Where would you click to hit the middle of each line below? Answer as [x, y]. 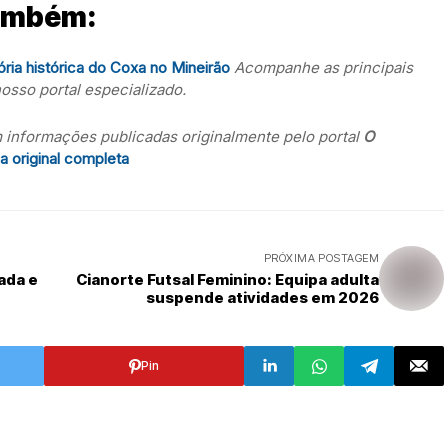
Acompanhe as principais [323, 67]
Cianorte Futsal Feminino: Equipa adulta [227, 279]
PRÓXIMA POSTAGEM [321, 258]
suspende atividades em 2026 [262, 297]
